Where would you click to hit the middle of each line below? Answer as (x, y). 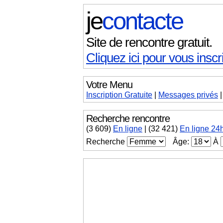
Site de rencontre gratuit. (149, 42)
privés (206, 95)
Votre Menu (109, 85)
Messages (176, 95)
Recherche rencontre (128, 118)
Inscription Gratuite (119, 95)
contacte (142, 21)
